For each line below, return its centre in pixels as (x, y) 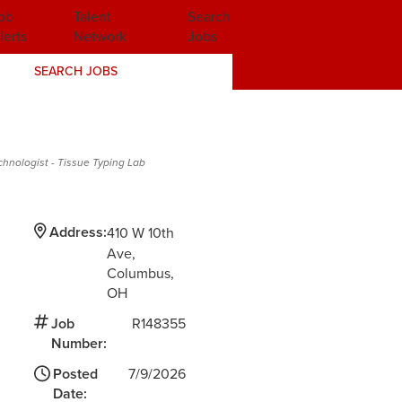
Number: (79, 343)
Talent (92, 17)
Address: (79, 232)
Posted (76, 373)
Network (100, 36)
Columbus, (143, 273)
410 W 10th (141, 232)
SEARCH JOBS (75, 71)
